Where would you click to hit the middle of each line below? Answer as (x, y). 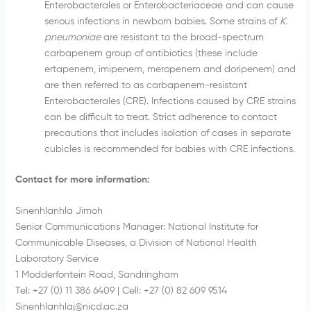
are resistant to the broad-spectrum (182, 37)
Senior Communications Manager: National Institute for (136, 227)
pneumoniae (72, 37)
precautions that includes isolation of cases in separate (167, 133)
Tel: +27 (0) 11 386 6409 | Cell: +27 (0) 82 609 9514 (121, 291)
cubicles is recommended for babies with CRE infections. (169, 149)
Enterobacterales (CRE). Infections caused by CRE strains (170, 101)
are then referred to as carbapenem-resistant (145, 85)
